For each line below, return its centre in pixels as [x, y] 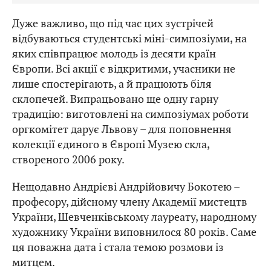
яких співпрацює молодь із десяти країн [114, 54]
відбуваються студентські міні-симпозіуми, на [129, 39]
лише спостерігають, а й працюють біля [112, 84]
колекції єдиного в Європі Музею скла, [111, 145]
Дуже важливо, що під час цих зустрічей [113, 24]
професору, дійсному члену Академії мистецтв [130, 202]
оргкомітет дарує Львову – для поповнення [122, 129]
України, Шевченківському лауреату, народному [134, 217]
